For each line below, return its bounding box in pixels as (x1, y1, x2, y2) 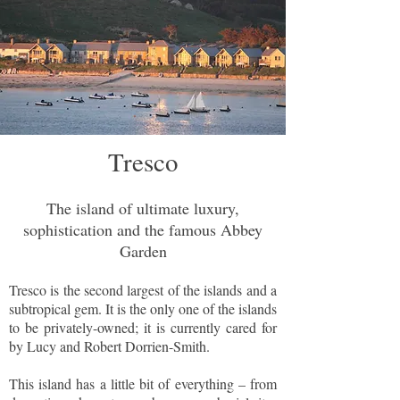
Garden (119, 240, 167, 262)
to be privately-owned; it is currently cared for (9, 318, 277, 337)
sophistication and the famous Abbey (23, 219, 262, 240)
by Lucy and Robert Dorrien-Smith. (9, 337, 210, 355)
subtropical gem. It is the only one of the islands (9, 299, 277, 318)
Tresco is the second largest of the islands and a (9, 280, 277, 299)
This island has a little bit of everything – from (9, 374, 277, 393)
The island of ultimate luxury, (46, 197, 239, 219)
